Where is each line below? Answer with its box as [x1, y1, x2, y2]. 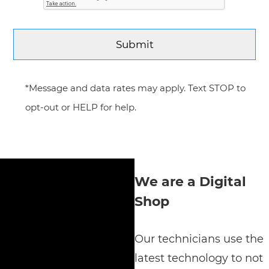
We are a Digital [134, 174, 246, 190]
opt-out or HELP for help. [25, 101, 137, 113]
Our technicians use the [134, 232, 264, 246]
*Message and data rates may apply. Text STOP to [25, 82, 246, 94]
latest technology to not [134, 252, 263, 265]
